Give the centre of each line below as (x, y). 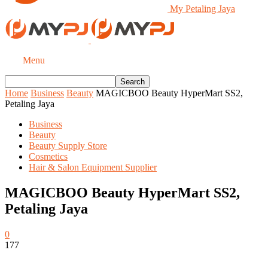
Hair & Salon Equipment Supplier (93, 167)
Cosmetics (48, 156)
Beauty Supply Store (68, 146)
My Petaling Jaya (202, 9)
